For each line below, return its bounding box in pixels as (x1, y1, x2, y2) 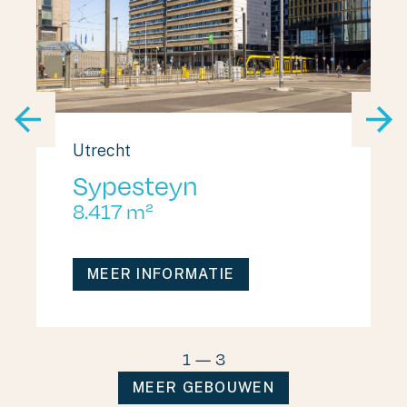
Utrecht (73, 141, 131, 160)
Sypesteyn (73, 166, 198, 203)
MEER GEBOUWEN (133, 379, 274, 396)
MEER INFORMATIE (87, 265, 235, 283)
